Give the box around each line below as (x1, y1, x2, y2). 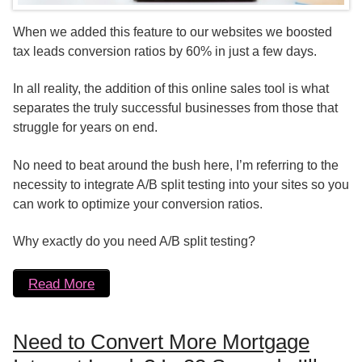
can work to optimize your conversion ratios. (13, 196, 263, 211)
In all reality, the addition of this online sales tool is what (13, 82, 329, 96)
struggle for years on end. (13, 120, 158, 135)
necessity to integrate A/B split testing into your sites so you (13, 177, 349, 192)
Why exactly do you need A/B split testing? (13, 234, 255, 248)
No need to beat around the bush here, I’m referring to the (13, 158, 339, 172)
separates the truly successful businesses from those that (13, 101, 338, 116)
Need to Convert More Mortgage (13, 330, 309, 355)
